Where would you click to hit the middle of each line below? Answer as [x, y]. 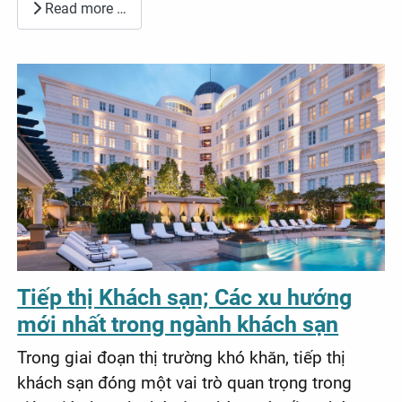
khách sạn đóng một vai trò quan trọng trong [185, 382]
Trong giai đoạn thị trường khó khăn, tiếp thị [182, 357]
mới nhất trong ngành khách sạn [178, 324]
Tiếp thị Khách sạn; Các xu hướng [185, 297]
